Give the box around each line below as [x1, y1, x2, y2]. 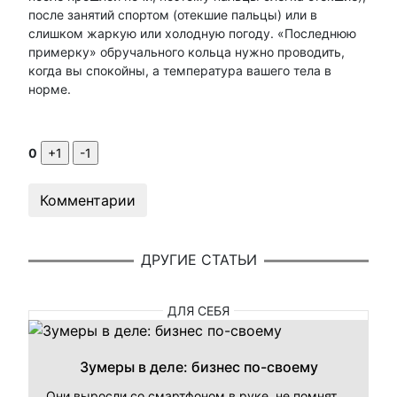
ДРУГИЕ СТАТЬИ [140, 251, 257, 269]
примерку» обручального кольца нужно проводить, [28, 43, 345, 59]
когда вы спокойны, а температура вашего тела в [28, 62, 331, 78]
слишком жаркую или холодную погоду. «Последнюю [28, 25, 356, 41]
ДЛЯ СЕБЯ [167, 302, 230, 318]
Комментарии [40, 191, 136, 209]
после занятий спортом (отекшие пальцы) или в [28, 6, 317, 22]
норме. [28, 81, 71, 97]
